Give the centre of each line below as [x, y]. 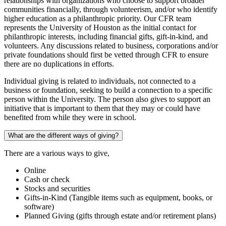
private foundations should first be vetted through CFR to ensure [106, 55]
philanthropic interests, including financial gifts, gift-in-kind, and [106, 37]
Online [35, 171]
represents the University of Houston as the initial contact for [100, 28]
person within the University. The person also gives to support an [107, 99]
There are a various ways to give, [57, 153]
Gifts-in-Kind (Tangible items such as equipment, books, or [118, 198]
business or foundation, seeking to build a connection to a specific [108, 90]
